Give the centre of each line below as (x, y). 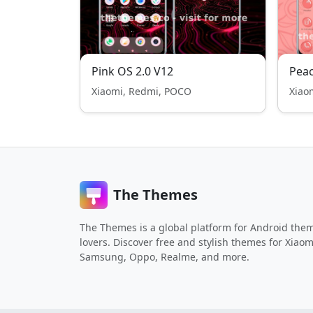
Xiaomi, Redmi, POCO (141, 91)
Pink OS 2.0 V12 (132, 71)
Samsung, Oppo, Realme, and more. (165, 257)
